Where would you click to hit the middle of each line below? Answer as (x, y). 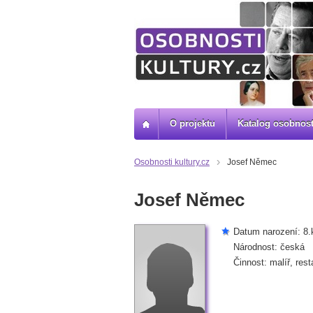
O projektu (192, 123)
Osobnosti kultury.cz (172, 162)
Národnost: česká (269, 247)
